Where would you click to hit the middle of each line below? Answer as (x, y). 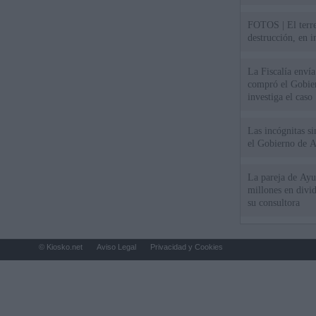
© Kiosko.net (61, 247)
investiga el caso (280, 97)
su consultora (274, 203)
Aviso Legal (116, 247)
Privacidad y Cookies (187, 247)
